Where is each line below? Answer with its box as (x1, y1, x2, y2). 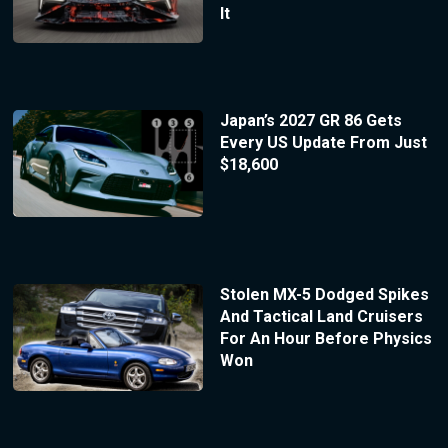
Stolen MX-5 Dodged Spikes (219, 285, 429, 305)
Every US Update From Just (219, 133, 427, 153)
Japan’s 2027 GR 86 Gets (219, 111, 402, 131)
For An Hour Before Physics (219, 329, 432, 349)
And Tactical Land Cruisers (219, 307, 423, 327)
